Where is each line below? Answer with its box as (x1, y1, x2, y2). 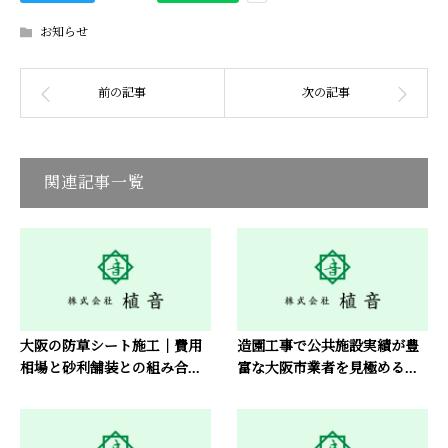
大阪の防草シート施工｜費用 (20, 338, 202, 354)
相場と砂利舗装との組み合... (20, 360, 200, 376)
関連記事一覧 (44, 174, 145, 191)
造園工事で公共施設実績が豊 (236, 338, 419, 354)
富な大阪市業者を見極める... (236, 360, 417, 376)
